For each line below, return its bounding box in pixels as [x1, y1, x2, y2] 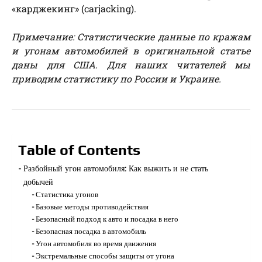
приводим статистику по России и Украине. [12, 73, 221, 85]
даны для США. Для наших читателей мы [12, 58, 250, 71]
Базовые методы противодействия [36, 201, 149, 212]
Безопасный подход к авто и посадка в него [36, 213, 179, 225]
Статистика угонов [36, 189, 99, 200]
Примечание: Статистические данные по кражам [12, 30, 250, 43]
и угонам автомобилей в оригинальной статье [12, 44, 250, 57]
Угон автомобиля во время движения [36, 238, 157, 249]
